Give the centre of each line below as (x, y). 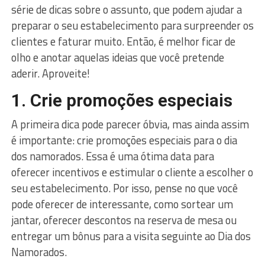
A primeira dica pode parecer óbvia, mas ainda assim (130, 124)
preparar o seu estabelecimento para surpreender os (132, 25)
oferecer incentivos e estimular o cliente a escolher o (132, 172)
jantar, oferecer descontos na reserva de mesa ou (124, 220)
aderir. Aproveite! (50, 73)
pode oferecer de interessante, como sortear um (122, 204)
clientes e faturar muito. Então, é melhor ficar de (123, 41)
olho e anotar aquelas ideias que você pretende (117, 57)
